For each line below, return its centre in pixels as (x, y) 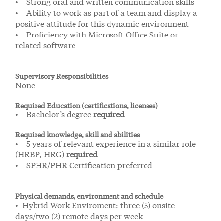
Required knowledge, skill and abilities (77, 134)
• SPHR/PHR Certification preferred (84, 165)
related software (46, 45)
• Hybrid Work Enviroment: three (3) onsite (95, 205)
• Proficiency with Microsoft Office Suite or (97, 34)
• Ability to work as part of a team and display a (106, 13)
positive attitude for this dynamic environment (102, 23)
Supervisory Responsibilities (62, 76)
